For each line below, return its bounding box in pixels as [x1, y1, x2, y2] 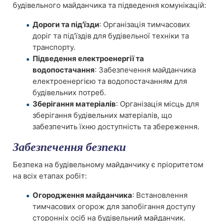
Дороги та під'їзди [33, 20, 99, 29]
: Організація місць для [116, 99, 199, 109]
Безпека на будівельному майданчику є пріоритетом [13, 160, 203, 169]
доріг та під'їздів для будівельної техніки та [33, 31, 189, 40]
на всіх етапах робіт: [13, 171, 87, 181]
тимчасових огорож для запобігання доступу [33, 201, 195, 211]
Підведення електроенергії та [33, 54, 144, 63]
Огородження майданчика [33, 190, 132, 200]
